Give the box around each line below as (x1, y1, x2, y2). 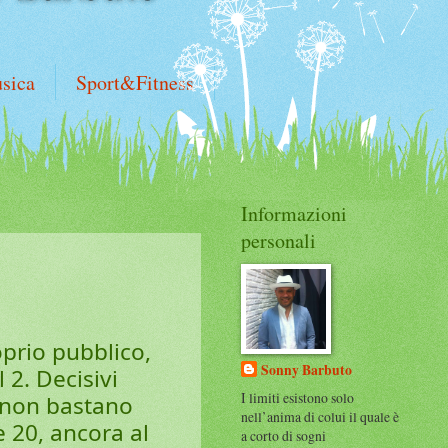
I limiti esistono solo (241, 387, 354, 407)
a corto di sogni (241, 425, 326, 445)
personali (241, 227, 316, 254)
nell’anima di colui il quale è (241, 406, 399, 426)
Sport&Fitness (76, 69, 194, 96)
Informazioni (241, 200, 347, 227)
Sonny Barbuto (261, 359, 352, 380)
